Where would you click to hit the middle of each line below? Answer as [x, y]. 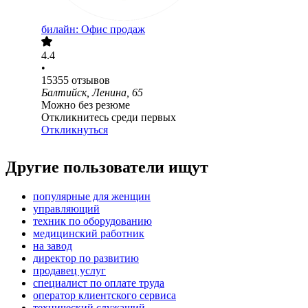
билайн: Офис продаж [93, 30]
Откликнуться [75, 130]
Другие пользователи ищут [107, 167]
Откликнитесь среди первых [109, 118]
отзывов [91, 80]
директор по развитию [86, 258]
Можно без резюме [86, 105]
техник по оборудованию [92, 221]
